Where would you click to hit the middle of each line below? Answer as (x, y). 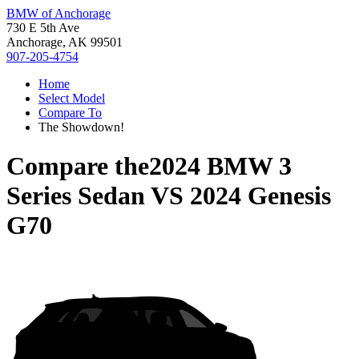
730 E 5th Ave (43, 28)
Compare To (70, 113)
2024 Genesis (260, 196)
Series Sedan (76, 196)
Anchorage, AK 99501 (65, 42)
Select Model (72, 98)
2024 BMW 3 (220, 166)
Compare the (78, 166)
